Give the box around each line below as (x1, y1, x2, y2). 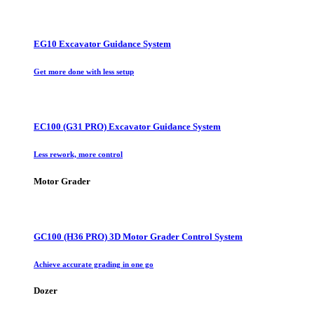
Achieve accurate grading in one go (34, 259, 153, 268)
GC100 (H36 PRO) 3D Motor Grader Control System (34, 231, 243, 242)
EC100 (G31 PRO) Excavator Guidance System (34, 121, 221, 132)
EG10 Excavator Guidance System (34, 39, 171, 50)
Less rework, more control (34, 150, 123, 159)
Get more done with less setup (34, 67, 134, 76)
